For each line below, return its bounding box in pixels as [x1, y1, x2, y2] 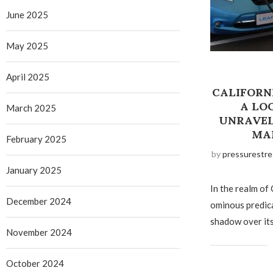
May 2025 [6, 40, 48, 51]
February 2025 [6, 133, 66, 144]
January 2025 [6, 165, 62, 175]
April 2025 [6, 71, 49, 82]
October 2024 [6, 258, 64, 269]
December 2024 [6, 196, 71, 207]
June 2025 [6, 9, 48, 20]
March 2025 [6, 102, 56, 113]
